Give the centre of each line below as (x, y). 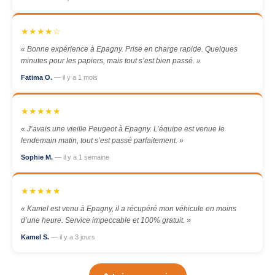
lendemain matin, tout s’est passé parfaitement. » (102, 141)
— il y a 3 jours (73, 237)
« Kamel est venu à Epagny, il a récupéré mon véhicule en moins (129, 209)
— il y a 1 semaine (82, 157)
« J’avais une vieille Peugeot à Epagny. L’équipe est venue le (123, 129)
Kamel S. (36, 237)
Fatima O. (37, 77)
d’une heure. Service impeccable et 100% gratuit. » (106, 220)
